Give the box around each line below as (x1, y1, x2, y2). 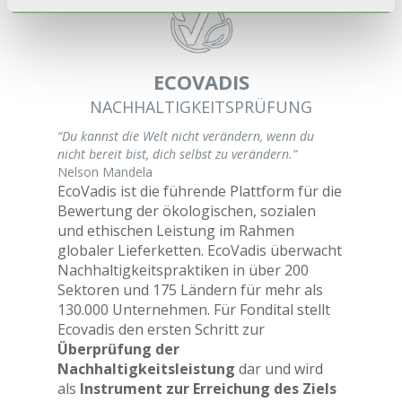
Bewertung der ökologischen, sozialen (57, 201, 316, 221)
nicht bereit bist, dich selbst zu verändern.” (57, 145, 297, 162)
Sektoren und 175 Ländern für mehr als (57, 280, 323, 300)
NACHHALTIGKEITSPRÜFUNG (90, 96, 312, 118)
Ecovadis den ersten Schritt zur (57, 319, 265, 339)
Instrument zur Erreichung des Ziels (80, 379, 336, 398)
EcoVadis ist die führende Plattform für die (57, 181, 342, 201)
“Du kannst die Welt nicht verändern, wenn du (57, 127, 314, 144)
